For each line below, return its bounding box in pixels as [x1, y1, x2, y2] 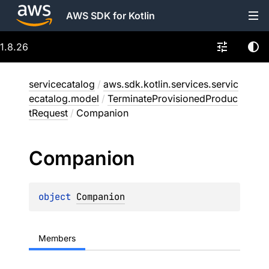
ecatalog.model [29, 92, 99, 104]
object [38, 190, 76, 203]
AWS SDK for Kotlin [66, 10, 155, 22]
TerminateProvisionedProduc [107, 92, 238, 104]
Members [38, 233, 76, 243]
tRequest [29, 107, 68, 119]
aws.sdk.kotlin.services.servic [103, 78, 238, 90]
